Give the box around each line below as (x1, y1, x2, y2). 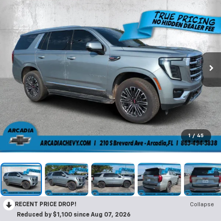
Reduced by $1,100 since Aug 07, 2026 (17, 212, 131, 219)
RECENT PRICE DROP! (15, 202, 76, 208)
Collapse (190, 202, 214, 208)
